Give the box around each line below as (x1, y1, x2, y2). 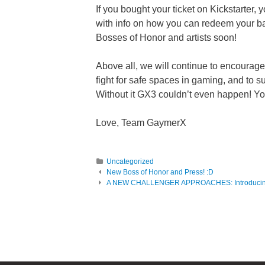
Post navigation (96, 168, 250, 201)
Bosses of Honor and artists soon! (96, 33, 237, 43)
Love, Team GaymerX (96, 118, 186, 128)
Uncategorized (106, 157, 154, 166)
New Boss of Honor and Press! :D (106, 168, 214, 177)
